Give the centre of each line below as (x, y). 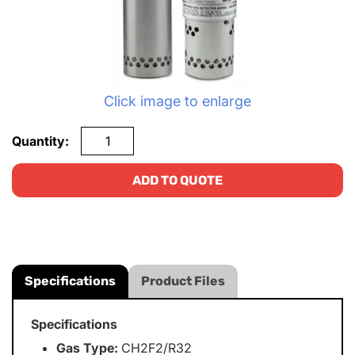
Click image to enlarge (177, 101)
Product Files (183, 281)
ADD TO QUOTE (177, 181)
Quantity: (40, 141)
